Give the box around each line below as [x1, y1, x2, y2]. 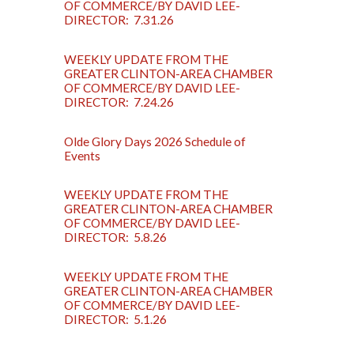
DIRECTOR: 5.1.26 [64, 312, 168, 327]
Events [64, 148, 101, 163]
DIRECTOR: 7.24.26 [64, 94, 175, 109]
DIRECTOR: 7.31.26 [64, 12, 175, 27]
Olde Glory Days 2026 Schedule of [64, 134, 247, 149]
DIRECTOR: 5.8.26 [64, 230, 168, 245]
